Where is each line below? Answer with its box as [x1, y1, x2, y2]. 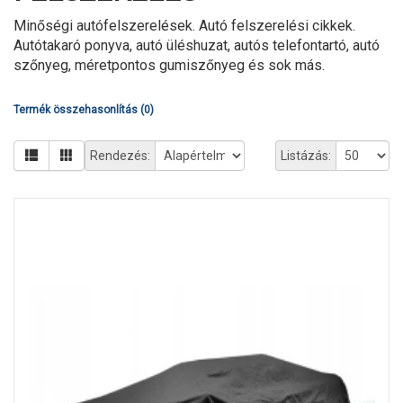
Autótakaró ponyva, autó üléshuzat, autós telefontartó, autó [13, 37, 380, 55]
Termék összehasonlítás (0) [13, 103, 154, 117]
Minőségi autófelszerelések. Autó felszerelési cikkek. [13, 17, 355, 35]
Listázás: [281, 148, 331, 164]
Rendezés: [90, 148, 150, 164]
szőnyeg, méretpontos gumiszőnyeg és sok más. [13, 57, 325, 75]
